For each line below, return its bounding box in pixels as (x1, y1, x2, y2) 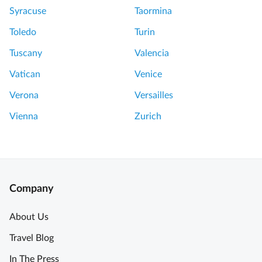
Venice (135, 70, 162, 80)
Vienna (9, 112, 38, 122)
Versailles (135, 91, 173, 101)
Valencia (135, 49, 169, 58)
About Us (9, 212, 49, 222)
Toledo (9, 27, 36, 37)
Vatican (9, 70, 40, 80)
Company (9, 184, 54, 195)
